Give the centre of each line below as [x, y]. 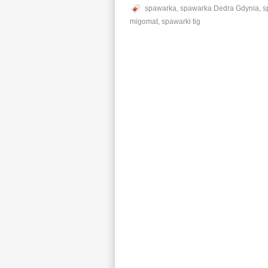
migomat [144, 22]
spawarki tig [181, 22]
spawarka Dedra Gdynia [220, 8]
